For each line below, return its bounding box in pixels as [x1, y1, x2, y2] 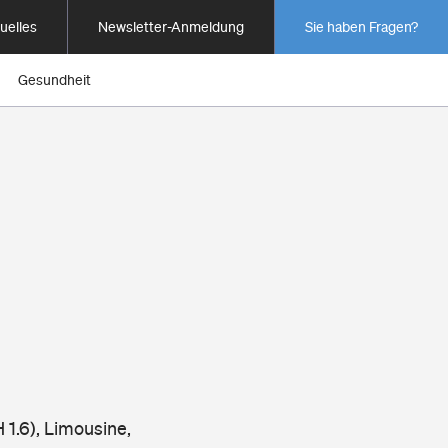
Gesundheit [18, 72, 91, 88]
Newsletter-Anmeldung [98, 19, 244, 35]
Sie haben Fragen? [305, 19, 418, 35]
